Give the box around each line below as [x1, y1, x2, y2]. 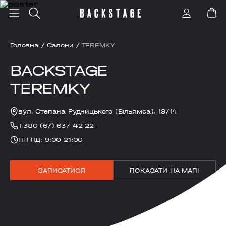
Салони [46, 42, 74, 49]
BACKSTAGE [10, 61, 113, 79]
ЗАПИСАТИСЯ [38, 166, 85, 174]
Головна [10, 42, 39, 49]
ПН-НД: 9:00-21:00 [18, 136, 83, 143]
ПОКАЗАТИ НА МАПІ [130, 166, 199, 174]
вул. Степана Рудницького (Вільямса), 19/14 [18, 108, 178, 115]
